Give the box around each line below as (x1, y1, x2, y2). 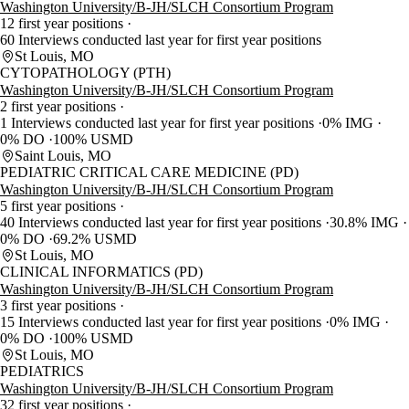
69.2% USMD (53, 231, 137, 247)
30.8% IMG (330, 215, 403, 231)
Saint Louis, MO (15, 148, 111, 164)
